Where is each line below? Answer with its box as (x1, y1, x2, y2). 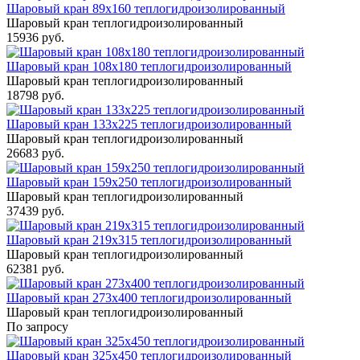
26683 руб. (6, 145, 64, 160)
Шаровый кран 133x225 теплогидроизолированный (6, 117, 292, 131)
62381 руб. (6, 261, 64, 276)
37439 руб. (6, 203, 64, 218)
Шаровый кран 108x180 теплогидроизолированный (6, 59, 292, 73)
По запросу (6, 319, 68, 333)
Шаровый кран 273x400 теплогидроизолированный (6, 290, 292, 305)
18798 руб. (6, 88, 64, 102)
